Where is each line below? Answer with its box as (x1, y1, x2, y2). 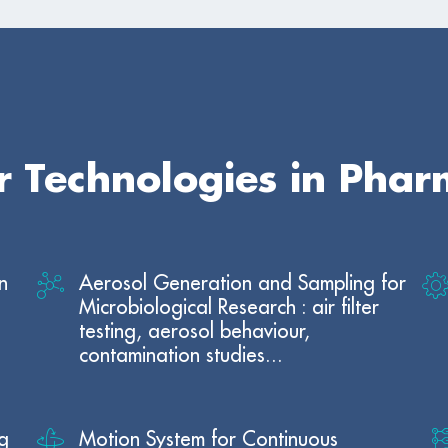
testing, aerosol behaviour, (79, 320, 311, 342)
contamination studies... (79, 344, 284, 366)
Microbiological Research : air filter (79, 296, 380, 318)
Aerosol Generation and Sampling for (79, 272, 407, 294)
